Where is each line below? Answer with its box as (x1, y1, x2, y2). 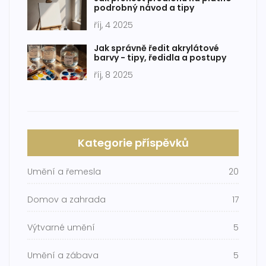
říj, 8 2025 (94, 69, 133, 81)
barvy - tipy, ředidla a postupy (94, 52, 226, 64)
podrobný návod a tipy (94, 2, 194, 14)
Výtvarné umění (27, 221, 95, 234)
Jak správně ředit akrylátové (94, 42, 219, 55)
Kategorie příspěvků (77, 135, 189, 151)
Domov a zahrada (27, 194, 106, 206)
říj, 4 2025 (94, 19, 133, 31)
